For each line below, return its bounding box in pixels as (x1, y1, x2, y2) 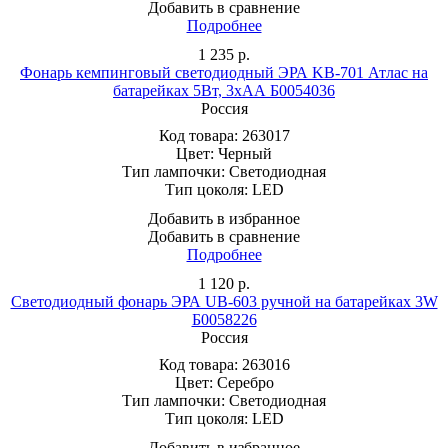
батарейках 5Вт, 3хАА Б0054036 (113, 81, 335, 99)
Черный (218, 144, 272, 162)
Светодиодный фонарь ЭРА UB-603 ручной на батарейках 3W (10, 292, 438, 310)
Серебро (216, 373, 274, 391)
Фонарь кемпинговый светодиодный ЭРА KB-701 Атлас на (20, 63, 428, 81)
